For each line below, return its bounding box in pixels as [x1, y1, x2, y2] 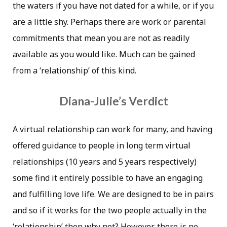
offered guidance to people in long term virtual [13, 140, 191, 152]
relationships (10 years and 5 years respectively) [13, 156, 197, 168]
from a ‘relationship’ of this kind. [13, 64, 136, 76]
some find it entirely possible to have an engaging [13, 172, 203, 184]
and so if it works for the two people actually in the [13, 205, 207, 216]
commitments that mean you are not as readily [13, 32, 190, 44]
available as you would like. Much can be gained [13, 48, 195, 60]
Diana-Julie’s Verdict [59, 94, 168, 108]
